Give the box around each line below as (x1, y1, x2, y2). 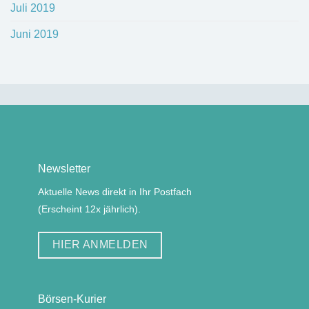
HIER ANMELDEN (52, 239, 148, 251)
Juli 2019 (10, 2, 55, 14)
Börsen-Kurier (38, 292, 106, 305)
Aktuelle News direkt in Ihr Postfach (38, 186, 192, 198)
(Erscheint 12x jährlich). (38, 203, 141, 215)
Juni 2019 (10, 28, 59, 41)
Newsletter (38, 163, 90, 175)
